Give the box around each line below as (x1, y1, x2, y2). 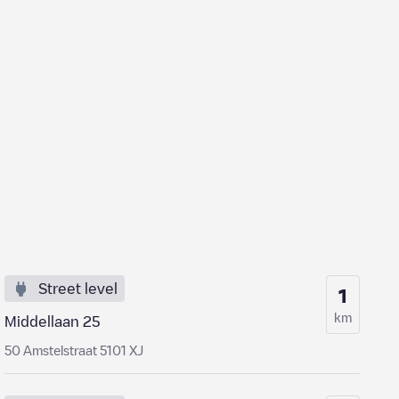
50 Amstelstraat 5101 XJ (4, 344, 144, 356)
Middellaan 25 (4, 314, 102, 329)
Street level (38, 281, 118, 296)
